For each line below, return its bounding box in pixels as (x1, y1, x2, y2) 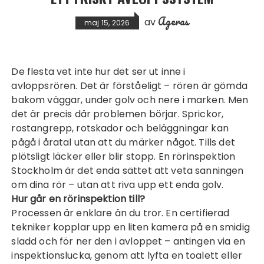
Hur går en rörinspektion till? (11, 192, 145, 206)
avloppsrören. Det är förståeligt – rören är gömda (11, 79, 247, 93)
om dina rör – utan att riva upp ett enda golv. (11, 178, 224, 192)
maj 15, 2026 (84, 18, 130, 28)
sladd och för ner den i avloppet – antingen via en (11, 235, 245, 248)
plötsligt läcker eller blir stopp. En (11, 150, 173, 163)
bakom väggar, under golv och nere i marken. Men (11, 93, 249, 107)
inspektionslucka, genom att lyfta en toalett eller (11, 249, 242, 262)
